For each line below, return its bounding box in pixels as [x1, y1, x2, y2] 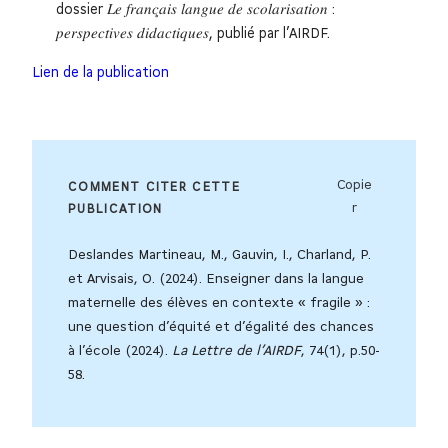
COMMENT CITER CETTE [68, 180, 241, 194]
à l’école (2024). [68, 344, 172, 360]
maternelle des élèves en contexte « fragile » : [68, 296, 369, 312]
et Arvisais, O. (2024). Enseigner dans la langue [68, 272, 364, 288]
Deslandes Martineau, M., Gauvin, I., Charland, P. [68, 248, 371, 264]
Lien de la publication [32, 65, 169, 81]
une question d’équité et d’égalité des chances [68, 320, 374, 336]
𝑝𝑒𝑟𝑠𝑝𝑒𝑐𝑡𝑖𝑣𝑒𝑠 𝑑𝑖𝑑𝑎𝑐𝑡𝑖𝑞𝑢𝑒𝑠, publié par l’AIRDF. [56, 26, 330, 42]
